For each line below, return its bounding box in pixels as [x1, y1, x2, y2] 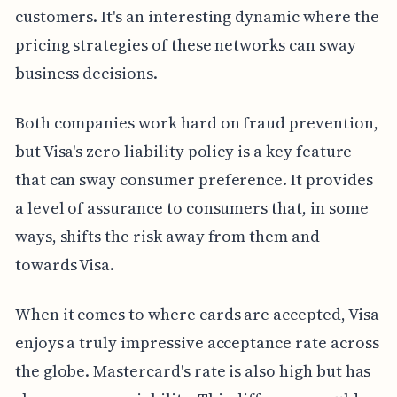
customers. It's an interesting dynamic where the [14, 5, 379, 28]
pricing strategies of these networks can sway [14, 34, 356, 57]
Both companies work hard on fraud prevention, [14, 112, 378, 135]
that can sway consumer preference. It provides [14, 168, 373, 191]
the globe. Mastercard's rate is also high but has [14, 360, 371, 383]
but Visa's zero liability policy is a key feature [14, 140, 353, 163]
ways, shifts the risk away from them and [14, 225, 320, 248]
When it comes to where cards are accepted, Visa [14, 303, 379, 326]
